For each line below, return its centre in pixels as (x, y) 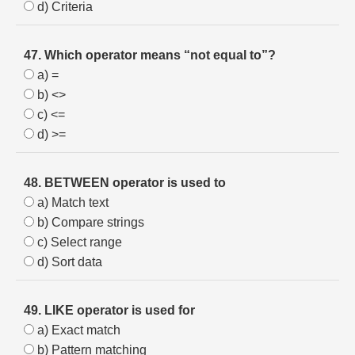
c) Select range (78, 242)
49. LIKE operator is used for (109, 310)
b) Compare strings (89, 222)
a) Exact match (77, 330)
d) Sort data (68, 262)
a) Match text (71, 202)
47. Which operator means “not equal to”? (150, 55)
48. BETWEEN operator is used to (125, 183)
